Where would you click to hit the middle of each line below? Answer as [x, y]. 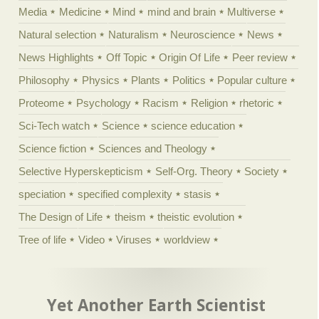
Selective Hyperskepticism [81, 171]
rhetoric [257, 103]
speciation [42, 194]
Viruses [134, 239]
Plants [146, 80]
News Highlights [57, 57]
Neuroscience [203, 34]
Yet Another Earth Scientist [157, 305]
